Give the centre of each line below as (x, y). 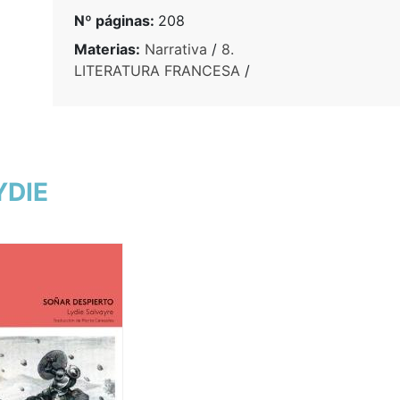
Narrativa (175, 49)
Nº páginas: (116, 20)
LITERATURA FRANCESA (157, 70)
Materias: (107, 49)
